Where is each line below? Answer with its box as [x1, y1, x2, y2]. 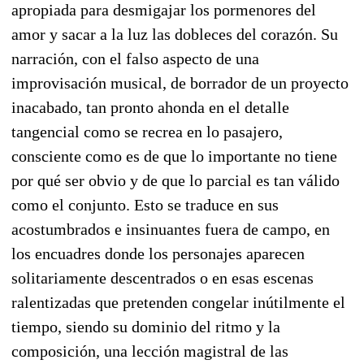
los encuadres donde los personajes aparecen [11, 244, 305, 262]
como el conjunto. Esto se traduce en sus [11, 195, 279, 214]
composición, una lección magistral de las [11, 341, 288, 360]
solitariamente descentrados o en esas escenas [11, 268, 314, 287]
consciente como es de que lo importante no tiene [11, 146, 337, 165]
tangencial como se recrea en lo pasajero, [11, 122, 283, 141]
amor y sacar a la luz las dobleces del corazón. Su [11, 24, 338, 43]
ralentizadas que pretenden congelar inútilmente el [11, 292, 345, 311]
